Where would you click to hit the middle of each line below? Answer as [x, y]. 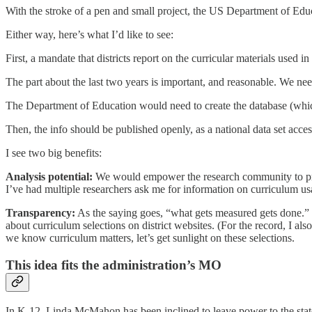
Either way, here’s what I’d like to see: [89, 35]
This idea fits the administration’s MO [114, 265]
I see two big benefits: [54, 153]
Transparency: [40, 213]
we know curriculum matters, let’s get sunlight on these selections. [150, 238]
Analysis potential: [49, 177]
